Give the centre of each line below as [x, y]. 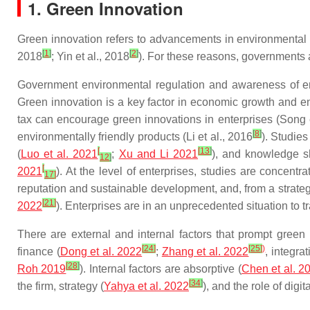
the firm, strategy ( [61, 286]
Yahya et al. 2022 [146, 286]
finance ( [39, 252]
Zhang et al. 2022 [205, 252]
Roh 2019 [42, 269]
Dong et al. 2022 [101, 252]
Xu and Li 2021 [158, 154]
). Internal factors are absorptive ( [161, 269]
